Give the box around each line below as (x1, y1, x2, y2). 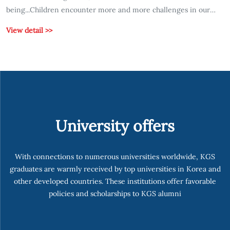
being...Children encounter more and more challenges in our (6, 5, 210, 14)
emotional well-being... (6, 31, 83, 41)
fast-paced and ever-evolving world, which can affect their (6, 18, 202, 28)
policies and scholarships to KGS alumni (49, 188, 181, 198)
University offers (55, 116, 175, 136)
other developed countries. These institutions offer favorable (14, 176, 216, 186)
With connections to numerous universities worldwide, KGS (15, 151, 215, 161)
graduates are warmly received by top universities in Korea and (9, 164, 221, 174)
